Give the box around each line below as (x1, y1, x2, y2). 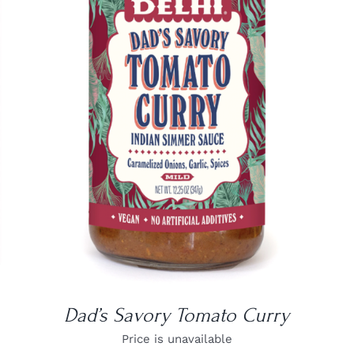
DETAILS (154, 88, 200, 100)
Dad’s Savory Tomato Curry (64, 303, 290, 328)
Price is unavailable (121, 332, 232, 347)
